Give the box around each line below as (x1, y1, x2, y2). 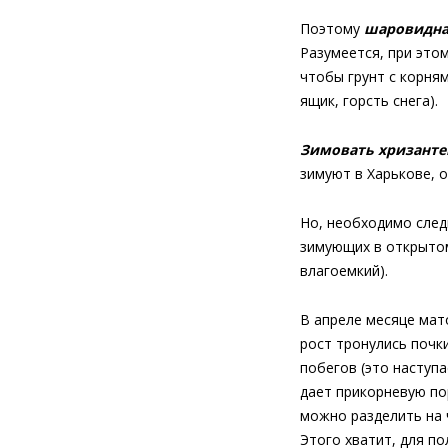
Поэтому (300, 19, 364, 38)
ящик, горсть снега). (300, 91, 438, 110)
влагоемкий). (300, 261, 388, 280)
